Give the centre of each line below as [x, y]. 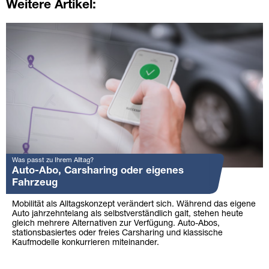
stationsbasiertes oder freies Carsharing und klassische [117, 233]
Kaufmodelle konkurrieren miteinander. [86, 243]
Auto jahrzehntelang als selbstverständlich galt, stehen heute [128, 214]
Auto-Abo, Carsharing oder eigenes [98, 171]
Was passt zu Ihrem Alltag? [53, 160]
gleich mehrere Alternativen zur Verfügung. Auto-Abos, [116, 223]
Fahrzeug [35, 183]
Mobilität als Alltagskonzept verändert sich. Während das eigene [134, 204]
